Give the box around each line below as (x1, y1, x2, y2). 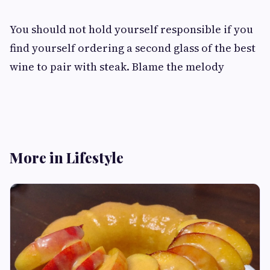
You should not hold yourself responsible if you (10, 22, 253, 37)
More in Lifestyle (10, 148, 124, 167)
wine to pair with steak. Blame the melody (10, 59, 224, 74)
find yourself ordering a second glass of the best (10, 40, 256, 55)
